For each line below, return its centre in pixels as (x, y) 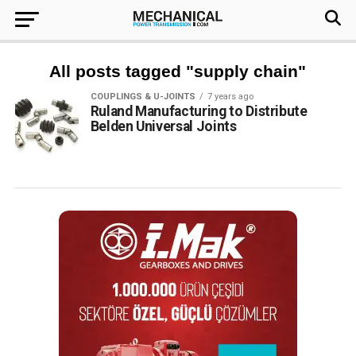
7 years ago (230, 97)
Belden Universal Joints (163, 126)
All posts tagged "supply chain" (178, 71)
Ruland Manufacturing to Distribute (199, 111)
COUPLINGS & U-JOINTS (143, 97)
